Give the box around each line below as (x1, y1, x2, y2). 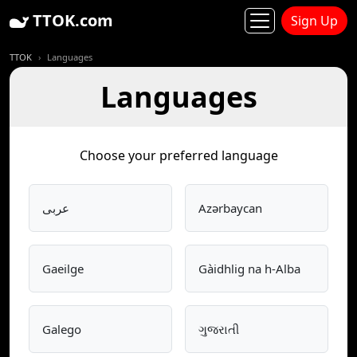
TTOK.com (29, 10, 113, 31)
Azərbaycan (198, 200, 262, 216)
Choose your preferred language (79, 147, 278, 164)
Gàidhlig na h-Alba (198, 261, 300, 277)
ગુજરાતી (198, 321, 239, 337)
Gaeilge (42, 261, 84, 277)
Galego (42, 321, 81, 337)
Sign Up (291, 12, 338, 29)
